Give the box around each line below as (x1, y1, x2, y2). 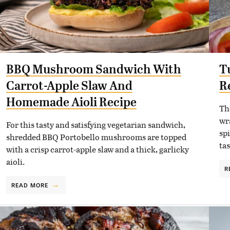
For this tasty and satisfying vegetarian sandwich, (6, 118, 185, 130)
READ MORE (11, 180, 49, 189)
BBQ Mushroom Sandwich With (6, 62, 181, 76)
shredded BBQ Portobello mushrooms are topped (6, 130, 186, 143)
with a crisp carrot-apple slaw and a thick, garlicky (6, 143, 189, 155)
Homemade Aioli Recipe (6, 94, 137, 109)
